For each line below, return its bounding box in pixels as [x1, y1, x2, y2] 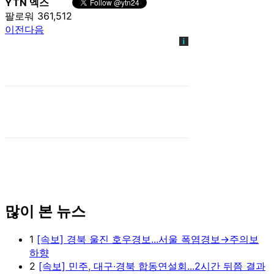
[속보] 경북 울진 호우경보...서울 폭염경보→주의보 [37, 233, 259, 246]
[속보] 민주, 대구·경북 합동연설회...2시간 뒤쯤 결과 [39, 260, 265, 273]
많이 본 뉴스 [5, 202, 86, 220]
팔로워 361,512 [5, 9, 72, 22]
